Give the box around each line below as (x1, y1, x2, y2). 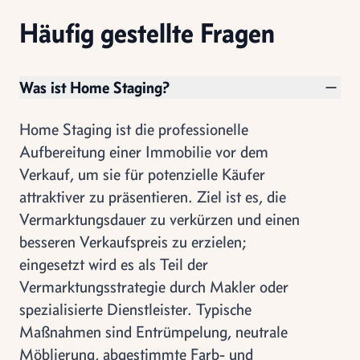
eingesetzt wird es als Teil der (19, 253, 208, 274)
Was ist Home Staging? (19, 76, 170, 97)
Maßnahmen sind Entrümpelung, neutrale (19, 321, 288, 342)
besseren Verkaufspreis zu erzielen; (19, 231, 247, 252)
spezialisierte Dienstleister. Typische (19, 298, 252, 319)
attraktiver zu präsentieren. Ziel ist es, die (19, 186, 286, 207)
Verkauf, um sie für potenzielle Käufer (19, 163, 265, 184)
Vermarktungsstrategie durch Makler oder (19, 276, 288, 297)
